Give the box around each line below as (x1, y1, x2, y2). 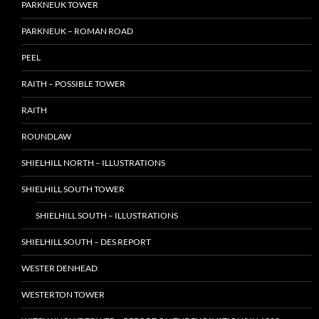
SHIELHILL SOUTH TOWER (21, 184, 125, 195)
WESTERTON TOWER (21, 289, 105, 300)
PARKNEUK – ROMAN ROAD (21, 26, 133, 37)
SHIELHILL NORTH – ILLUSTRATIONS (21, 157, 165, 169)
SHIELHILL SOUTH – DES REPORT (21, 236, 151, 248)
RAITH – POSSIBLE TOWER (21, 78, 125, 90)
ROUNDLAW (21, 131, 71, 142)
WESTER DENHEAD (21, 263, 98, 274)
